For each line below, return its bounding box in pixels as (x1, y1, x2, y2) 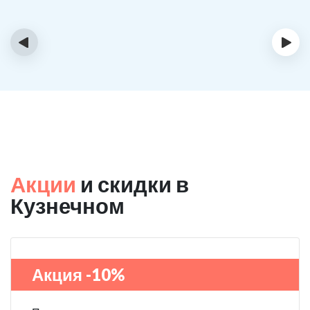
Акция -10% (32, 264, 125, 284)
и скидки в (76, 171, 189, 197)
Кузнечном (10, 192, 125, 219)
